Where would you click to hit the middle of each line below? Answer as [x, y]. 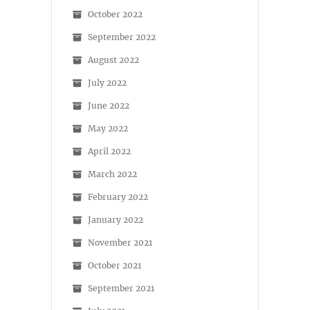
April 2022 [109, 152]
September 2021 [121, 289]
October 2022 [115, 15]
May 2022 [108, 129]
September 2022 [122, 37]
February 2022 [118, 197]
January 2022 [116, 220]
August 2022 [113, 60]
